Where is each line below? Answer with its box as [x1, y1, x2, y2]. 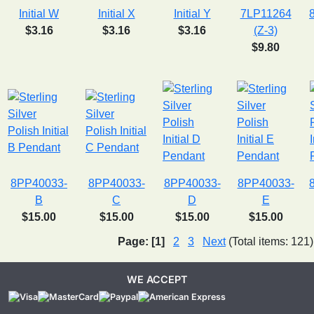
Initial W [19, 7, 59, 20]
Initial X [97, 7, 135, 20]
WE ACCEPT [127, 273, 187, 285]
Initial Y [173, 7, 211, 20]
